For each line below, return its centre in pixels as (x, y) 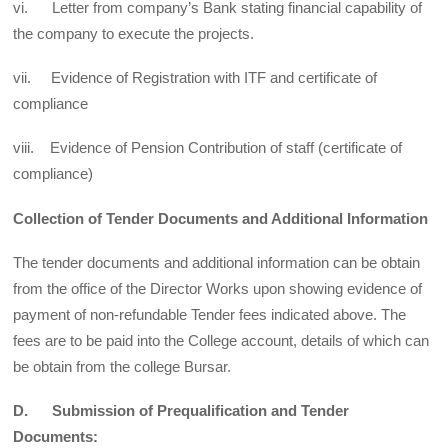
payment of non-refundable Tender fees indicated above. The (210, 314)
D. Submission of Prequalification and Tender (181, 411)
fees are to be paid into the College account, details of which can (221, 340)
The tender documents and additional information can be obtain (217, 262)
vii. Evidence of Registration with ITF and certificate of (195, 78)
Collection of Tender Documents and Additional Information (221, 218)
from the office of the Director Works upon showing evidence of (218, 288)
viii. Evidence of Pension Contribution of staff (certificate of (208, 148)
